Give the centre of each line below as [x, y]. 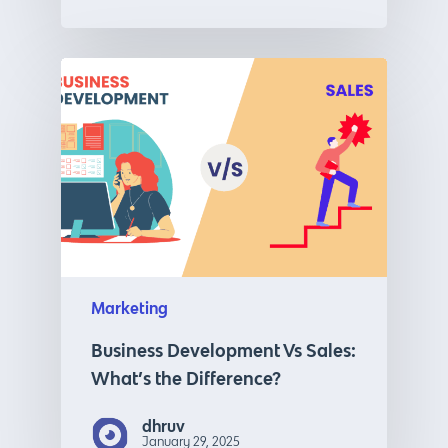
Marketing [129, 307]
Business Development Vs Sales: [223, 349]
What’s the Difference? [185, 377]
